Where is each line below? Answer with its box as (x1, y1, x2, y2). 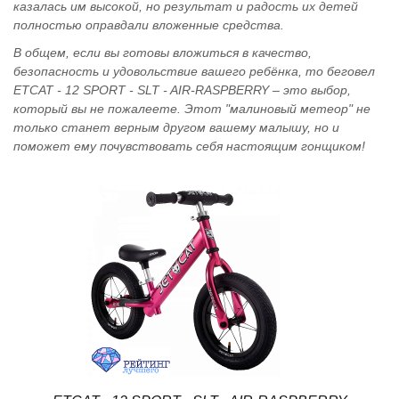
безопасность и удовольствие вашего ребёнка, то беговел (13, 64, 375, 78)
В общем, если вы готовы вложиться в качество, (13, 45, 312, 60)
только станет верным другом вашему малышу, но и (13, 120, 339, 134)
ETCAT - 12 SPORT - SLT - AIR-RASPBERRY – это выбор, (13, 83, 351, 97)
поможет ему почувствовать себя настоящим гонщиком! (13, 139, 365, 153)
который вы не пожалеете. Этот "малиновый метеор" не (13, 102, 370, 116)
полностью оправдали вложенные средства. (13, 18, 284, 32)
